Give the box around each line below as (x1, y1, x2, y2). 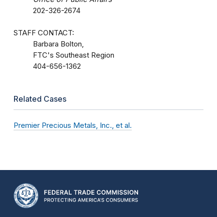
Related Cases (14, 94, 66, 104)
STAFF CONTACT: (14, 28, 74, 37)
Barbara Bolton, (33, 39, 84, 48)
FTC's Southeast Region (33, 50, 114, 60)
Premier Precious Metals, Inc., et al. (14, 121, 132, 130)
